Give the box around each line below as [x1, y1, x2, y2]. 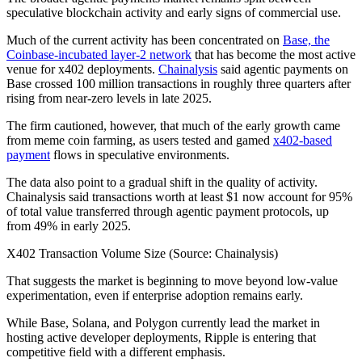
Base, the [283, 32, 330, 47]
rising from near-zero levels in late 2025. [6, 90, 212, 105]
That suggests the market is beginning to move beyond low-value [6, 273, 338, 288]
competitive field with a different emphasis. [6, 344, 225, 359]
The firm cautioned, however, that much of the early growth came [6, 118, 340, 133]
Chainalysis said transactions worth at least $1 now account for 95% [6, 189, 352, 204]
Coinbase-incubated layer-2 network [6, 47, 192, 61]
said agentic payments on [217, 61, 348, 76]
